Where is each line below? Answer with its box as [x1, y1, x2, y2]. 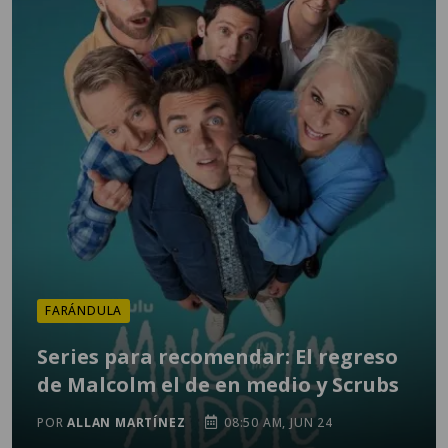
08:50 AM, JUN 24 [220, 414, 333, 431]
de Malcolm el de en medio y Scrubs [37, 371, 399, 398]
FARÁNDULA [45, 302, 123, 319]
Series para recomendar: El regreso [37, 343, 398, 370]
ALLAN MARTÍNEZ [67, 414, 186, 431]
